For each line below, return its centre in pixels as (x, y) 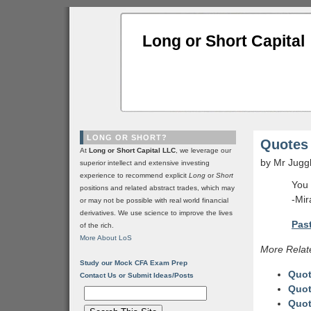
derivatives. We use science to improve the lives (156, 213)
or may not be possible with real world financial (154, 200)
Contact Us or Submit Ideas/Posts (137, 275)
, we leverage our (203, 150)
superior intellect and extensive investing (145, 163)
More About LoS (106, 238)
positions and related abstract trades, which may (157, 188)
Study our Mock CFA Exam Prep (134, 263)
